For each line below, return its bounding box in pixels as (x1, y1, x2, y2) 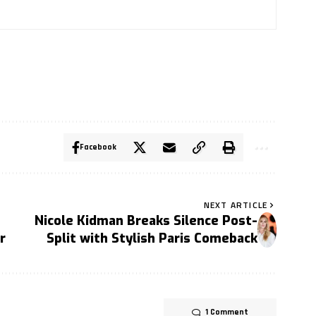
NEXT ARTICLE (203, 197, 268, 212)
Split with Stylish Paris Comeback (46, 229, 257, 247)
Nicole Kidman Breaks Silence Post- (34, 212, 257, 229)
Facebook (80, 141, 117, 152)
